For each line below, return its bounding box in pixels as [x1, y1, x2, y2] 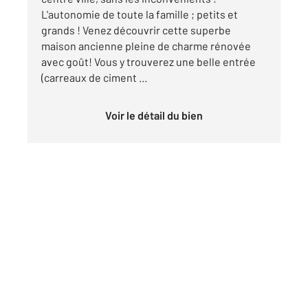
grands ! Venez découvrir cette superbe [41, 23, 231, 36]
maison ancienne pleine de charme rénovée [41, 38, 251, 52]
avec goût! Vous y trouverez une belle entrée [41, 54, 256, 68]
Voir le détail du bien [111, 108, 203, 122]
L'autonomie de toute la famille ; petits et [41, 7, 238, 21]
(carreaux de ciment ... [41, 70, 147, 84]
